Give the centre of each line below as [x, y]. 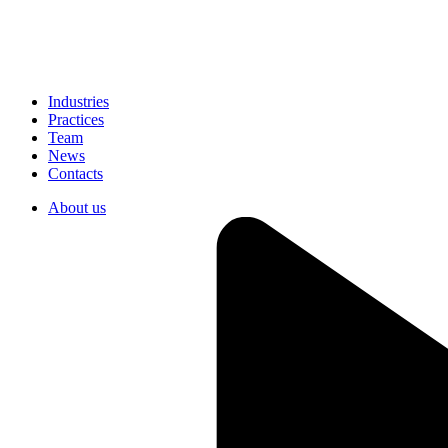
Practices [76, 119]
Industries [78, 101]
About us [77, 207]
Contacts [75, 173]
